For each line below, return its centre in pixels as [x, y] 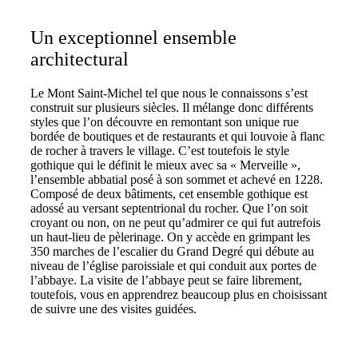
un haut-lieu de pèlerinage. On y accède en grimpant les [170, 237]
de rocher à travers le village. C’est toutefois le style [160, 150]
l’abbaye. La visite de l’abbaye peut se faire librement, [166, 280]
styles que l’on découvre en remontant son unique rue [165, 121]
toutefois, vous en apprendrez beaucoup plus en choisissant [179, 294]
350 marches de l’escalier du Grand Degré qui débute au [172, 251]
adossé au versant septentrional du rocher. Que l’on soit [169, 208]
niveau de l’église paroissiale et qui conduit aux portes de [173, 265]
